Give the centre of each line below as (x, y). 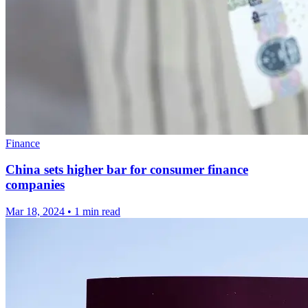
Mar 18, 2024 (35, 212)
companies (35, 185)
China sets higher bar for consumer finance (127, 170)
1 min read (97, 212)
